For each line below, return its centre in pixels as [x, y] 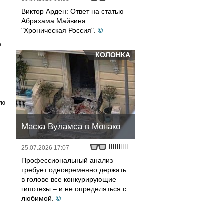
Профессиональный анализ [67, 160]
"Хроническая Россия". [59, 30]
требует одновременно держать [74, 170]
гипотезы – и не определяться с [74, 189]
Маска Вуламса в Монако [71, 127]
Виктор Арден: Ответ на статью [73, 11]
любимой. [38, 198]
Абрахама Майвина [54, 21]
